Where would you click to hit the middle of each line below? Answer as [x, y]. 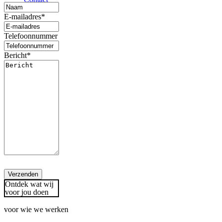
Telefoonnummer [31, 36]
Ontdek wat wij [29, 184]
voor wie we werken [36, 210]
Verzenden [23, 174]
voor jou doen [27, 192]
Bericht [15, 55]
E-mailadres [23, 17]
